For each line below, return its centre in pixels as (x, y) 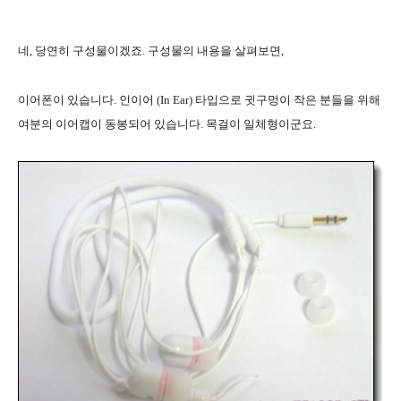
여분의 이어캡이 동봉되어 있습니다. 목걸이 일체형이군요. (167, 124)
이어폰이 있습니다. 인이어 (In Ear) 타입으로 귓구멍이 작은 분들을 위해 (199, 99)
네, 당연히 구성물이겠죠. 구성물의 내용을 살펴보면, (151, 50)
